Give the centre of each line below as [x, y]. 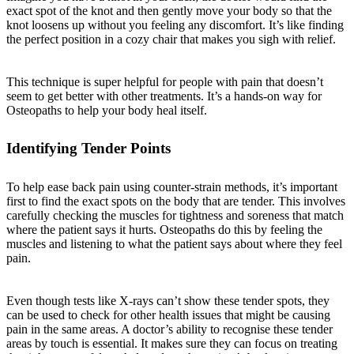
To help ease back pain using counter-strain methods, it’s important [172, 187]
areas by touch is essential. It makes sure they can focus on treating [172, 344]
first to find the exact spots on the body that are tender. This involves [176, 201]
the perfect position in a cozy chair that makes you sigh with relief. [171, 39]
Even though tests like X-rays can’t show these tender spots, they [168, 301]
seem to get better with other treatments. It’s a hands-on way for [164, 96]
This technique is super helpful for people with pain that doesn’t [165, 81]
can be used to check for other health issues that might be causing [168, 315]
